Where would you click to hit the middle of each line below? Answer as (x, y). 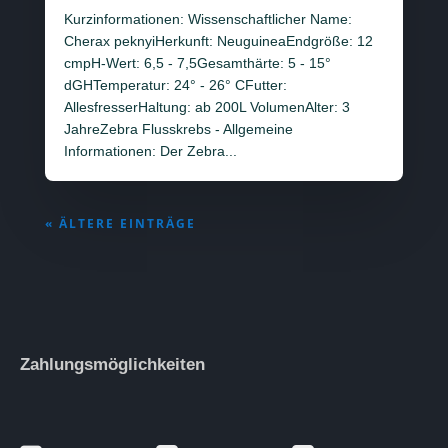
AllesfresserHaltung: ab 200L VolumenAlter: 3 (206, 107)
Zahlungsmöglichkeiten (112, 365)
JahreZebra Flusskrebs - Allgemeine (178, 129)
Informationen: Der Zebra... (150, 151)
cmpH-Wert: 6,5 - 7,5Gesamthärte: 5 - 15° (197, 63)
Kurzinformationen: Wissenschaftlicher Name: (207, 19)
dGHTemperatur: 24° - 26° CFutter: (175, 85)
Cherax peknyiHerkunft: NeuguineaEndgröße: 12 (218, 41)
